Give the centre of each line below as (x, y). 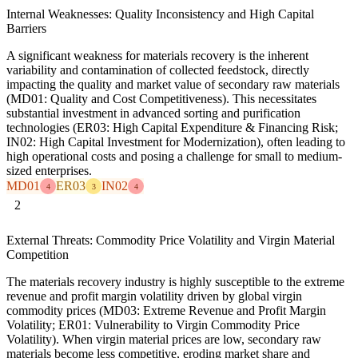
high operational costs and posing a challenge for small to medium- (174, 157)
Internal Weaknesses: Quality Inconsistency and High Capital (160, 14)
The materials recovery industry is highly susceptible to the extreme (175, 282)
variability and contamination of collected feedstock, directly (158, 70)
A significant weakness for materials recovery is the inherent (157, 56)
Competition (38, 255)
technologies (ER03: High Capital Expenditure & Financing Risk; (172, 128)
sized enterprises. (49, 171)
